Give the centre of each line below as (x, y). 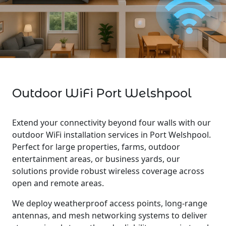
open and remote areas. (58, 183)
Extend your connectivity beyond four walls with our (111, 123)
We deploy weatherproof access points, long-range (110, 203)
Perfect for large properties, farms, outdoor (96, 147)
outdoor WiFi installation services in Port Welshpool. (111, 135)
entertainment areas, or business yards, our (96, 159)
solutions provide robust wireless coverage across (108, 171)
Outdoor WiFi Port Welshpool (102, 93)
